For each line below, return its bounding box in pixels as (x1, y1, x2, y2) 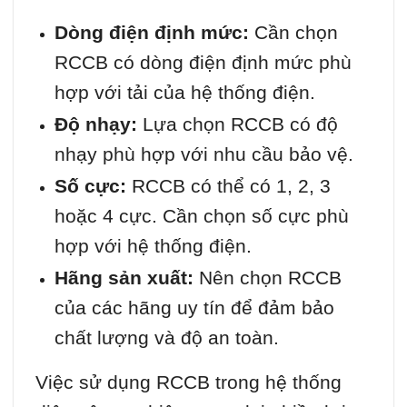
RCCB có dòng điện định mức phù (54, 51, 352, 73)
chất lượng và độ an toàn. (54, 326, 279, 348)
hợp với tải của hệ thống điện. (54, 81, 315, 103)
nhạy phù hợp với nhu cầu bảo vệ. (54, 143, 353, 164)
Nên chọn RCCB (193, 266, 342, 288)
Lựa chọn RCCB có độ (136, 113, 338, 134)
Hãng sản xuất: (54, 266, 194, 288)
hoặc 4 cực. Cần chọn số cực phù (54, 204, 349, 226)
